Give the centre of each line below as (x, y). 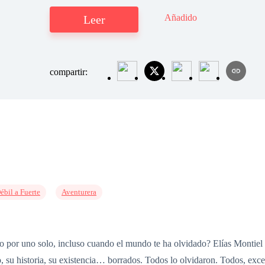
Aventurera (79, 192)
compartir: (70, 72)
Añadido (181, 18)
